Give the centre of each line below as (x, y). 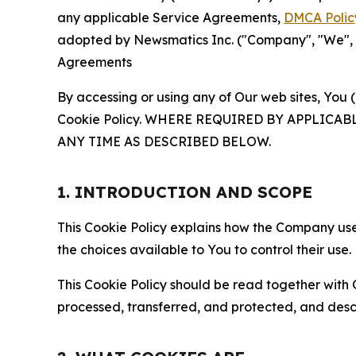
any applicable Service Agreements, (170, 17)
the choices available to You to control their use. (204, 249)
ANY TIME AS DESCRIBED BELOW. (164, 141)
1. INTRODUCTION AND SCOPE (185, 192)
